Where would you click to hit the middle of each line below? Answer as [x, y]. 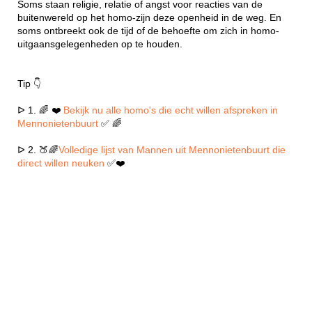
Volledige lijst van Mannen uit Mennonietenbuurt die [172, 150]
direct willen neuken [62, 163]
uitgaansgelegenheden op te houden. [100, 44]
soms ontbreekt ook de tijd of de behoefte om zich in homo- [148, 31]
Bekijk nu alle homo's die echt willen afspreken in [171, 110]
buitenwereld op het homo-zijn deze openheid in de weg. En [149, 17]
